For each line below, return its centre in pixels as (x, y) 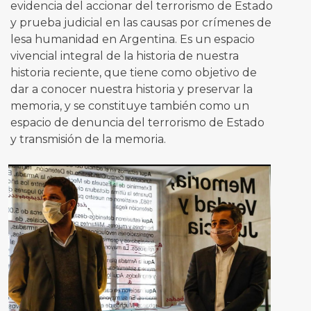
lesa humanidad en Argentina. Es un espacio (132, 39)
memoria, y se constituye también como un (129, 106)
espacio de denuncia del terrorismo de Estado (137, 122)
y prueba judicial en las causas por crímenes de (141, 22)
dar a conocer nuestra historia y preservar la (131, 89)
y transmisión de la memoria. (88, 139)
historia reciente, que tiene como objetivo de (133, 72)
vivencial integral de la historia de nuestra (124, 56)
